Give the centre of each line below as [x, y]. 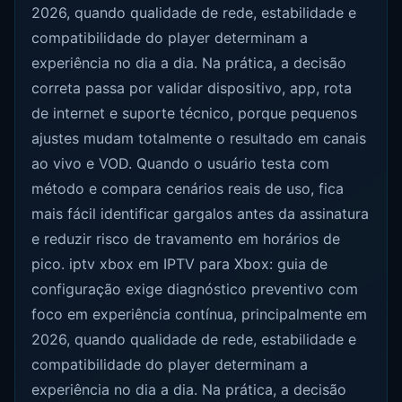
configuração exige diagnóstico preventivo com [195, 289]
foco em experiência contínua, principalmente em [200, 315]
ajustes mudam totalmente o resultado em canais [199, 139]
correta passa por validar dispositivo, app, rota [192, 88]
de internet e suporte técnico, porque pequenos [195, 114]
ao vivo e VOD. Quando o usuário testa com [181, 164]
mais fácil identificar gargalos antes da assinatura [201, 214]
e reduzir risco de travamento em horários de [186, 239]
